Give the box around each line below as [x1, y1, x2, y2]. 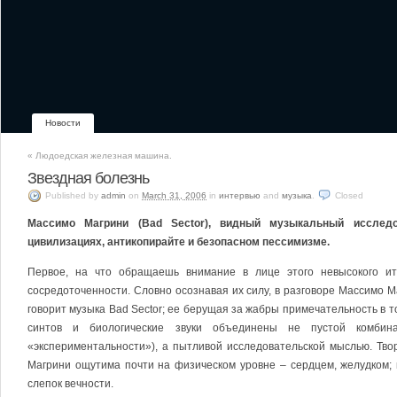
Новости [45, 118, 81, 128]
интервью [219, 191, 261, 200]
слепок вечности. [27, 378, 113, 390]
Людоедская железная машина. [33, 151, 172, 160]
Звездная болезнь [27, 169, 149, 187]
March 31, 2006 [142, 191, 206, 200]
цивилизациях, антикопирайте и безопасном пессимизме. [27, 236, 330, 248]
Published [45, 191, 86, 200]
